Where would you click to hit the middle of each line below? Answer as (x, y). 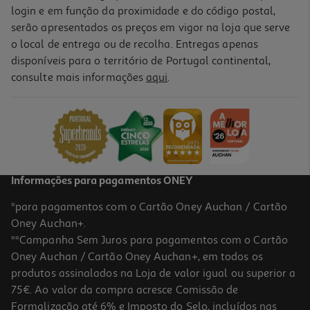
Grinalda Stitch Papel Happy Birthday (93, 83)
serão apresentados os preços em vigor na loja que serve (151, 27)
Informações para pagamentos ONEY (102, 181)
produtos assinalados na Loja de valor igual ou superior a (154, 273)
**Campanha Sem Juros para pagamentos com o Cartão (149, 240)
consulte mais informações (79, 77)
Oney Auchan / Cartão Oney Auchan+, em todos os (137, 256)
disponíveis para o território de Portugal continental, (141, 61)
